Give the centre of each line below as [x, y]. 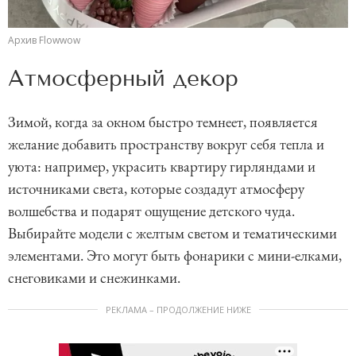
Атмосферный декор [123, 78]
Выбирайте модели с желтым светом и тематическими [172, 233]
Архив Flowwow [44, 40]
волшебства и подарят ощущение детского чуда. [151, 211]
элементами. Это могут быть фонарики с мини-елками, [175, 255]
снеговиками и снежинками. [96, 278]
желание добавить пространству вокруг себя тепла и [166, 144]
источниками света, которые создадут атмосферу [156, 189]
